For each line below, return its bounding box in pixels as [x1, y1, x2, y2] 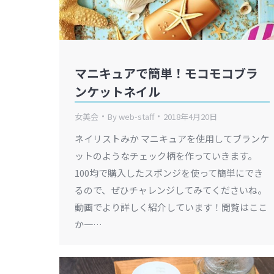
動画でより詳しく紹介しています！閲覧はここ [75, 200, 267, 213]
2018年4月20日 [163, 110, 217, 122]
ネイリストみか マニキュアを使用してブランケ [75, 131, 269, 145]
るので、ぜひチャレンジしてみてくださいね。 [75, 183, 267, 196]
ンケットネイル [75, 82, 160, 100]
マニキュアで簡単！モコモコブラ [75, 64, 258, 82]
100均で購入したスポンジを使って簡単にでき [75, 166, 263, 179]
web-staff [119, 110, 154, 122]
